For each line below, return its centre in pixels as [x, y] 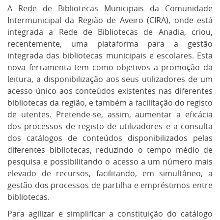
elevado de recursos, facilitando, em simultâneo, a [110, 173]
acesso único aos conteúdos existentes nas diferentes [110, 91]
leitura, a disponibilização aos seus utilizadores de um [110, 79]
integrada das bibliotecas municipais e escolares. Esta [110, 55]
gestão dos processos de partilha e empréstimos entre [110, 185]
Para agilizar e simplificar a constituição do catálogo [110, 214]
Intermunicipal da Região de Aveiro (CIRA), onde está [110, 20]
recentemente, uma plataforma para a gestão [110, 44]
